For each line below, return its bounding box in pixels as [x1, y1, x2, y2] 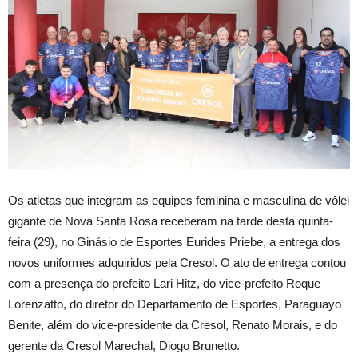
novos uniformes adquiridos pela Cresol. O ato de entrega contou [8, 255, 346, 269]
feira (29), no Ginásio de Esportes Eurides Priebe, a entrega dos [8, 234, 340, 249]
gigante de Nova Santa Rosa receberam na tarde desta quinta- [8, 213, 333, 228]
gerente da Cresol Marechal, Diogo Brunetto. [8, 338, 240, 352]
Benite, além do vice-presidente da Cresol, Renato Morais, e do [8, 317, 337, 332]
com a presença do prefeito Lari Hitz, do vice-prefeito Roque [8, 276, 320, 290]
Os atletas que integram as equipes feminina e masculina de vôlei [8, 193, 349, 207]
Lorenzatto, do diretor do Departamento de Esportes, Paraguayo [8, 296, 341, 311]
